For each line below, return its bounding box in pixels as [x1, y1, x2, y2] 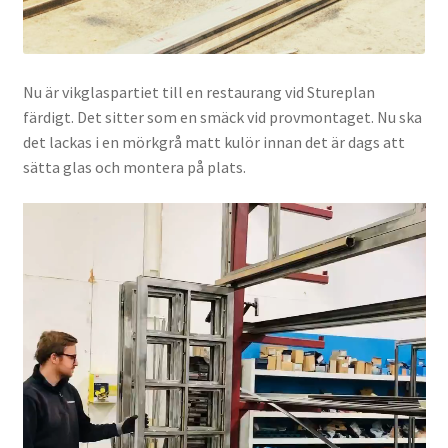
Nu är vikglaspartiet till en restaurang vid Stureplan [22, 82, 375, 103]
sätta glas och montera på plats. [22, 157, 246, 178]
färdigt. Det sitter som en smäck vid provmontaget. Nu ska [22, 107, 422, 128]
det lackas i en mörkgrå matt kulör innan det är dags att [22, 132, 405, 153]
